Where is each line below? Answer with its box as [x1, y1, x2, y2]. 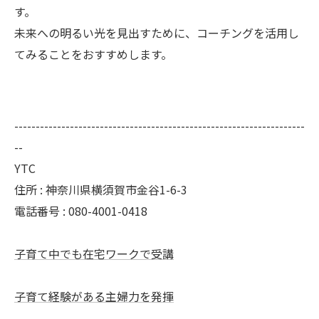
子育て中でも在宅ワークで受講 [14, 245, 174, 262]
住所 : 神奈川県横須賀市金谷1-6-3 [14, 181, 187, 198]
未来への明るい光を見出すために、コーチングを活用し [14, 24, 299, 41]
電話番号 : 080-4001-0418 [14, 202, 147, 219]
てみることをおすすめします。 [14, 46, 172, 63]
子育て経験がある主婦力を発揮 [14, 288, 174, 305]
